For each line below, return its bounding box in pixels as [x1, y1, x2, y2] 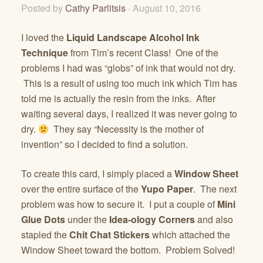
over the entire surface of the [21, 181, 141, 195]
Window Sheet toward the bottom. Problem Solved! [21, 242, 235, 257]
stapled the [21, 227, 69, 241]
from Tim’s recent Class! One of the [68, 45, 218, 59]
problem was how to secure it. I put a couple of [21, 197, 215, 211]
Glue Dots [21, 212, 65, 226]
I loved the [21, 30, 66, 44]
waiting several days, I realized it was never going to [21, 106, 237, 120]
